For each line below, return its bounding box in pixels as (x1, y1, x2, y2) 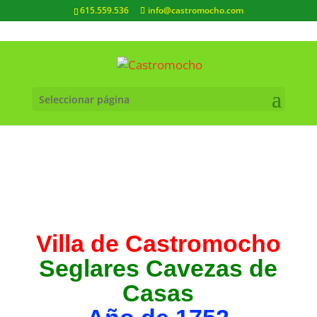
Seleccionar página (38, 92, 129, 106)
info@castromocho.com (147, 4, 243, 16)
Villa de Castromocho (35, 230, 281, 258)
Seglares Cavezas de (39, 255, 278, 282)
